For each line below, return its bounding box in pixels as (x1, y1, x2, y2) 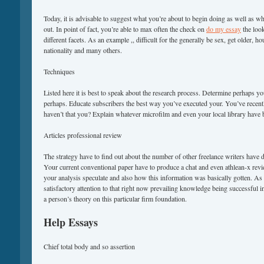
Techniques (44, 67, 75, 76)
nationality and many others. (44, 45, 122, 55)
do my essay (206, 24, 241, 34)
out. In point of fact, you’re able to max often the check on (44, 24, 206, 34)
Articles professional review (44, 130, 122, 140)
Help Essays (44, 214, 98, 230)
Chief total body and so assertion (44, 242, 135, 251)
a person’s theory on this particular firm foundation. (44, 194, 187, 203)
